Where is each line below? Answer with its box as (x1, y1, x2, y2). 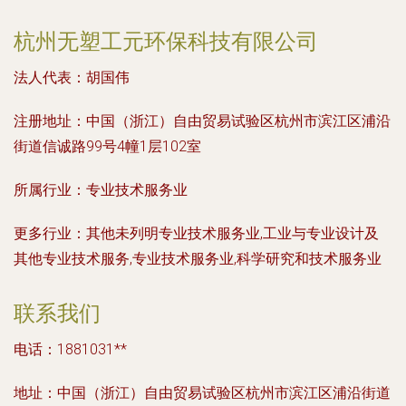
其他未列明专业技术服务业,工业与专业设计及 (86, 225, 379, 242)
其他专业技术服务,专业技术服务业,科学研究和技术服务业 (14, 250, 382, 267)
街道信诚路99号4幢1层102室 (14, 138, 201, 155)
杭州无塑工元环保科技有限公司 (14, 29, 318, 53)
